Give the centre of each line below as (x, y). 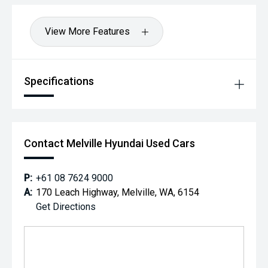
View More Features (87, 32)
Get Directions (66, 207)
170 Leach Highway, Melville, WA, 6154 (118, 193)
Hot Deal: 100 (49, 7)
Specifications (59, 81)
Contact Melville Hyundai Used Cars (109, 144)
